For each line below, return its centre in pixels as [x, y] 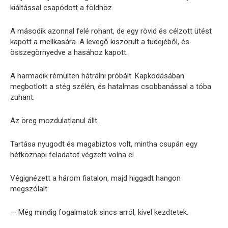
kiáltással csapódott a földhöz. [62, 8]
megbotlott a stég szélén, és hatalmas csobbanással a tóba [111, 87]
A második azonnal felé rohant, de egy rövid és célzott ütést [111, 31]
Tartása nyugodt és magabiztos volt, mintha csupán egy [104, 144]
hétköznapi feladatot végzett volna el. [73, 155]
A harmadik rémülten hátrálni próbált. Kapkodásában [97, 76]
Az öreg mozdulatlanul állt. [54, 121]
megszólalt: [30, 189]
